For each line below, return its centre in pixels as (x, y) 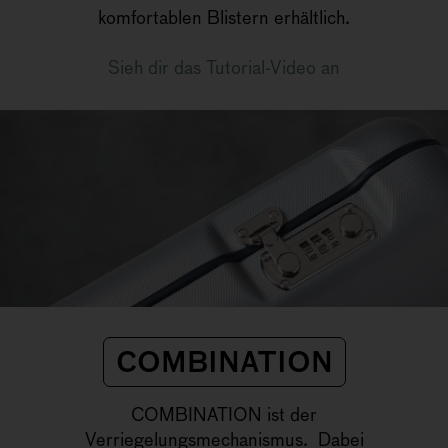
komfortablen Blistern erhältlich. (224, 17)
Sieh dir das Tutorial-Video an (224, 67)
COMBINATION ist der (224, 415)
